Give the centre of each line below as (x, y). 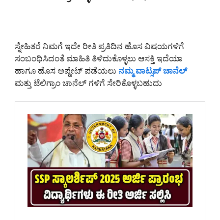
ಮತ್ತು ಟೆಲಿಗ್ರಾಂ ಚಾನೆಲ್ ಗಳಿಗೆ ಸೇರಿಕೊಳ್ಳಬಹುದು (88, 82)
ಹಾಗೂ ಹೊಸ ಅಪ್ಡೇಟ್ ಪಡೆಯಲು (67, 70)
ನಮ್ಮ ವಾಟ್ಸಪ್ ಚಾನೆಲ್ (153, 70)
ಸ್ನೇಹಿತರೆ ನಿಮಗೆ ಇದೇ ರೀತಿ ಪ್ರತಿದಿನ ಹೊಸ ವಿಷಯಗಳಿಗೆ (99, 46)
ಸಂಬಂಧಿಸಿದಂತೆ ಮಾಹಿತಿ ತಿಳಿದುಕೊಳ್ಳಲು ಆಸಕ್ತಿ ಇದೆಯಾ (99, 58)
